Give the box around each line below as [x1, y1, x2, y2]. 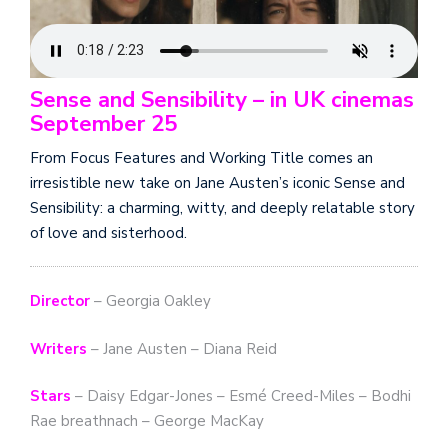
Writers [30, 338, 87, 359]
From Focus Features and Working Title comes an [30, 147, 373, 168]
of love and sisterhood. [30, 222, 187, 243]
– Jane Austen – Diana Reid [87, 338, 277, 359]
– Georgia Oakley [94, 291, 211, 312]
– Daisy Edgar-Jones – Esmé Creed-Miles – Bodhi [71, 386, 411, 407]
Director [30, 291, 90, 312]
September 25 [30, 108, 177, 139]
